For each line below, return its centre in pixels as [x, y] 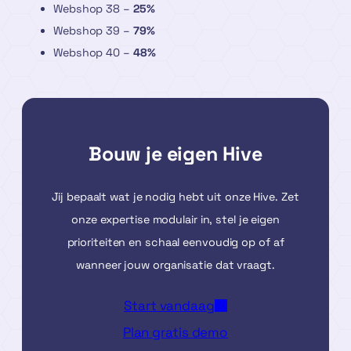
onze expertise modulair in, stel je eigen [175, 219]
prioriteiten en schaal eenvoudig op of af [175, 242]
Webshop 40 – [93, 52]
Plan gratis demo [175, 332]
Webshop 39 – [93, 30]
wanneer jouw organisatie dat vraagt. [175, 264]
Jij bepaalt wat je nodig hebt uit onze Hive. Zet [175, 196]
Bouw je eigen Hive [175, 153]
